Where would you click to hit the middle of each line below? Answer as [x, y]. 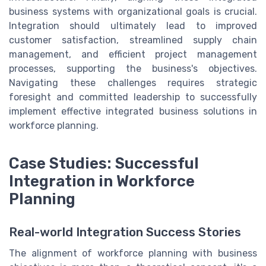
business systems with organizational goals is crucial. [133, 12]
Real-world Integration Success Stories [125, 232]
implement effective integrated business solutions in [133, 112]
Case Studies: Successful [104, 164]
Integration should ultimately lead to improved [133, 26]
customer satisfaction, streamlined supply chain [133, 40]
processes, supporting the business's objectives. [133, 69]
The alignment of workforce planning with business [133, 254]
